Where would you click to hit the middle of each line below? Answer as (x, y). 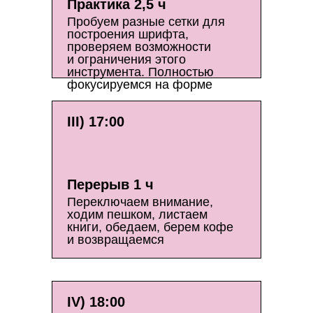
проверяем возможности (139, 47)
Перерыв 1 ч (110, 184)
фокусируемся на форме (140, 85)
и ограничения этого (126, 59)
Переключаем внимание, (140, 202)
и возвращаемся (116, 240)
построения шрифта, (128, 34)
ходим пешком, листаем (137, 214)
